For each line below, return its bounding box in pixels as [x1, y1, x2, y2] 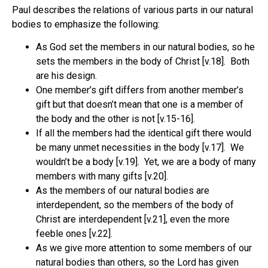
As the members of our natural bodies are [36, 185, 209, 197]
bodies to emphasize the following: [12, 18, 160, 30]
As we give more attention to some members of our [36, 242, 252, 254]
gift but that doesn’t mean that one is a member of [36, 99, 243, 111]
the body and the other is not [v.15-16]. [36, 113, 195, 125]
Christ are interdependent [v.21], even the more [36, 214, 230, 226]
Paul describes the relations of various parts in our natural [12, 4, 253, 16]
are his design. [36, 70, 97, 82]
